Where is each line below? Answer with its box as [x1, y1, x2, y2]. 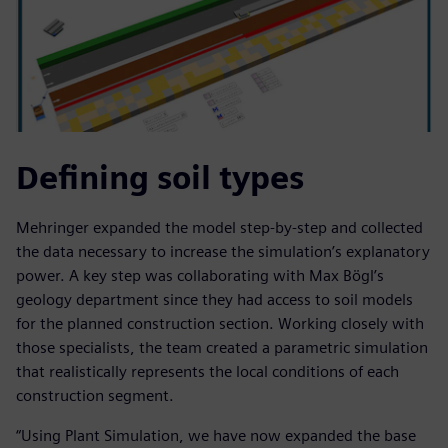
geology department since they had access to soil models [16, 290, 413, 310]
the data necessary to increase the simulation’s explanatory [16, 242, 430, 262]
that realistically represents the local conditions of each [16, 362, 399, 382]
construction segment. [16, 386, 174, 406]
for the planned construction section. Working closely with [16, 314, 424, 334]
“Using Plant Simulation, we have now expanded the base [16, 426, 416, 446]
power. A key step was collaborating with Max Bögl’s [16, 266, 384, 286]
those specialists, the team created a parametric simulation [16, 338, 428, 358]
